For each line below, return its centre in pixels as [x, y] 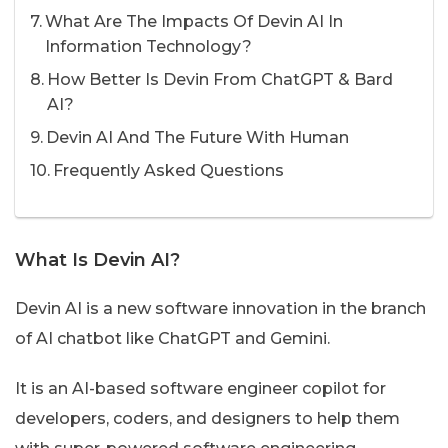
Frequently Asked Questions [169, 171]
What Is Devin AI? [97, 259]
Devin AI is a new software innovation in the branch [220, 308]
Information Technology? [149, 47]
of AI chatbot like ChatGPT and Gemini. [172, 338]
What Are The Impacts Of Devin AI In [194, 22]
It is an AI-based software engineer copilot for [200, 388]
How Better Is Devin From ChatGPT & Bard [220, 80]
